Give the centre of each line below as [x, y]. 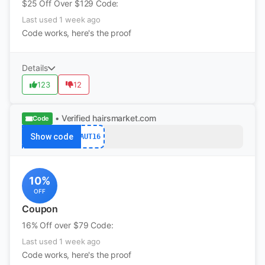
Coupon [40, 209]
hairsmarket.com [124, 118]
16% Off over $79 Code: [68, 225]
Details [35, 68]
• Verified [73, 118]
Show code [51, 137]
